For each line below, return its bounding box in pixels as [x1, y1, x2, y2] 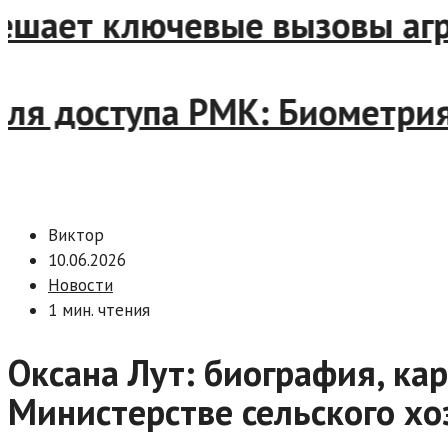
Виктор [48, 224, 104, 247]
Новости [48, 274, 113, 297]
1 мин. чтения [48, 299, 150, 322]
